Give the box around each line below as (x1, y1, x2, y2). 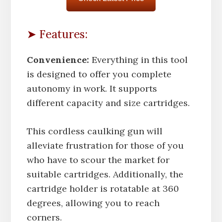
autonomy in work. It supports (26, 82, 157, 94)
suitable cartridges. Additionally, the (26, 168, 183, 180)
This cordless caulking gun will (26, 125, 163, 137)
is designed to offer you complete (26, 68, 171, 80)
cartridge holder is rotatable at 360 (26, 182, 179, 194)
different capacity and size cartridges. (26, 97, 190, 109)
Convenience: (26, 54, 89, 65)
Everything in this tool (89, 54, 188, 65)
